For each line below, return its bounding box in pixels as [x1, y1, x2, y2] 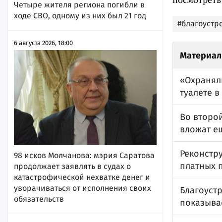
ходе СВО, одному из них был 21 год [14, 10, 146, 20]
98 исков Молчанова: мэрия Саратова [14, 150, 155, 160]
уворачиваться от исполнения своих [14, 183, 151, 193]
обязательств [14, 194, 64, 204]
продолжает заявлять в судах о [14, 161, 131, 171]
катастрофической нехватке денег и [14, 172, 150, 182]
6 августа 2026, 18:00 [14, 39, 73, 47]
